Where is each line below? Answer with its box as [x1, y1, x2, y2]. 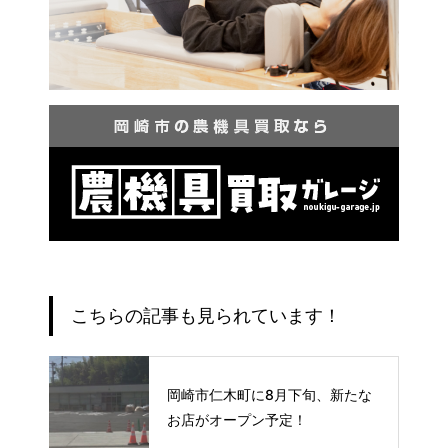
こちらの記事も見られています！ [71, 304, 341, 326]
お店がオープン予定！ [167, 411, 307, 429]
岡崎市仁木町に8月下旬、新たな [167, 386, 372, 404]
